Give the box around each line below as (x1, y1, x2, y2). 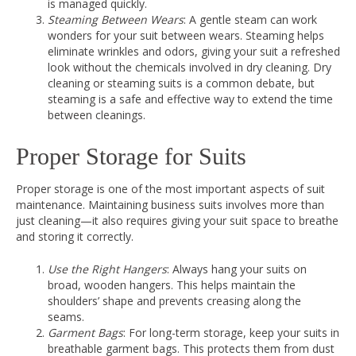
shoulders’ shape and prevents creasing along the (48, 293, 301, 308)
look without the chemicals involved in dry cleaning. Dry (48, 60, 331, 75)
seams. (48, 309, 84, 324)
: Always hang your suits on (167, 261, 307, 277)
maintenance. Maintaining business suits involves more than (16, 197, 324, 212)
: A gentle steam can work (184, 12, 317, 27)
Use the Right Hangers (48, 261, 167, 277)
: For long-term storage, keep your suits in (123, 325, 339, 340)
